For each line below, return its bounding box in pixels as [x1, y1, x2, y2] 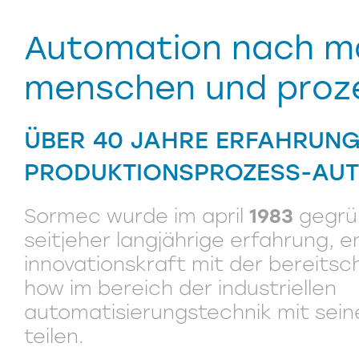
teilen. [24, 325, 84, 348]
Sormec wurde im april [24, 204, 249, 228]
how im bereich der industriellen [24, 276, 337, 300]
